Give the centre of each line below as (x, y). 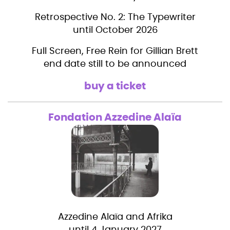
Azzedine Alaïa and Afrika (115, 217)
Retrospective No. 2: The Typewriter (115, 18)
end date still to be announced (115, 64)
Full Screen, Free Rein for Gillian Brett (115, 52)
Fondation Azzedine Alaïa (115, 118)
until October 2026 (115, 31)
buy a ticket (115, 87)
